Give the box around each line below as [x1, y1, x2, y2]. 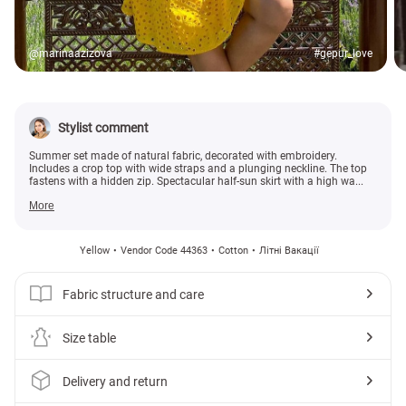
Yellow [80, 245, 110, 257]
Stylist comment [58, 121, 149, 136]
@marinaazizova [29, 47, 112, 61]
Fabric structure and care [63, 286, 204, 302]
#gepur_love [314, 47, 373, 61]
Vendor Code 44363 [121, 245, 208, 257]
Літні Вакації [259, 245, 319, 257]
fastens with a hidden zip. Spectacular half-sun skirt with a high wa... [29, 175, 363, 188]
